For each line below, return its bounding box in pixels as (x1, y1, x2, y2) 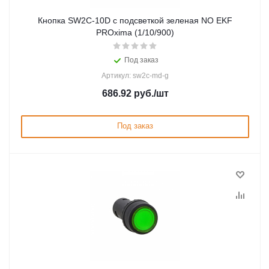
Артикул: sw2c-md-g (101, 71, 169, 80)
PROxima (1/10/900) (96, 28, 174, 37)
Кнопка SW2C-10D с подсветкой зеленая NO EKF (38, 16, 232, 25)
